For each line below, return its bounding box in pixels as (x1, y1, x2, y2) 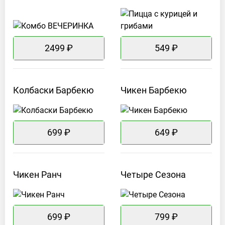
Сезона (155, 169, 186, 180)
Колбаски (13, 85, 54, 96)
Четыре (121, 169, 153, 180)
